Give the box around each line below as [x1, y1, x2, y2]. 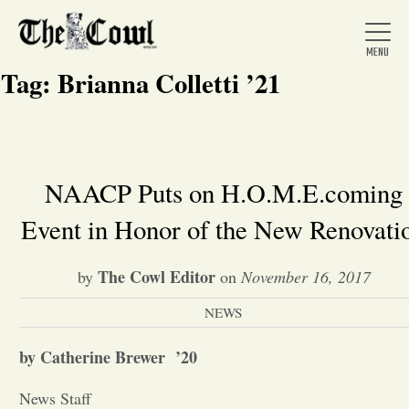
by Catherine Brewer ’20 [19, 345, 197, 369]
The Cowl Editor [97, 265, 215, 288]
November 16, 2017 [240, 266, 371, 288]
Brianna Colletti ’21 [58, 64, 280, 102]
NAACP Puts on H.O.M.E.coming [45, 175, 403, 210]
